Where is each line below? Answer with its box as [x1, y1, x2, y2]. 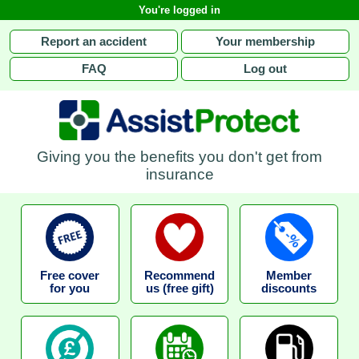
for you [50, 281, 91, 295]
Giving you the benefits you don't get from [37, 147, 322, 165]
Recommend [144, 268, 215, 282]
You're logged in [139, 4, 220, 16]
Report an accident [41, 35, 147, 48]
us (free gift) [145, 281, 214, 295]
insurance [145, 165, 214, 183]
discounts [261, 281, 317, 295]
